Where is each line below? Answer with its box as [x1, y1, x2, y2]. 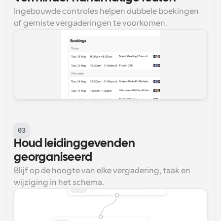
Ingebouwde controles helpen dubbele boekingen [14, 7, 199, 16]
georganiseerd [14, 152, 92, 163]
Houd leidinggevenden [14, 138, 135, 149]
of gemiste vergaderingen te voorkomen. [14, 19, 167, 28]
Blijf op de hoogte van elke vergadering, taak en [14, 166, 190, 175]
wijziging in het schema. [14, 178, 104, 187]
